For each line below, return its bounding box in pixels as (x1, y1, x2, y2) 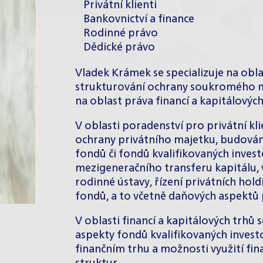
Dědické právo (83, 42, 155, 53)
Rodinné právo (83, 28, 158, 39)
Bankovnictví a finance (83, 14, 194, 25)
